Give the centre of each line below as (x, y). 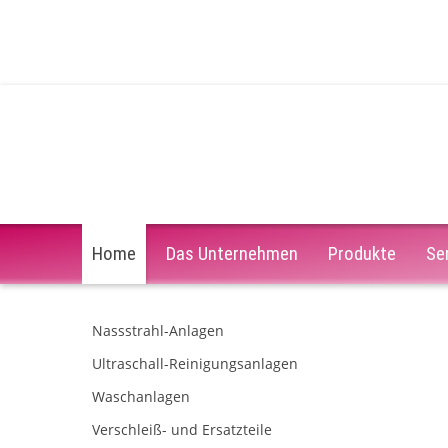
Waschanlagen (141, 396)
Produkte (362, 253)
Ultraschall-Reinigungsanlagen (195, 363)
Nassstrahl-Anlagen (158, 330)
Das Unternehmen (232, 253)
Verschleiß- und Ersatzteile (182, 429)
